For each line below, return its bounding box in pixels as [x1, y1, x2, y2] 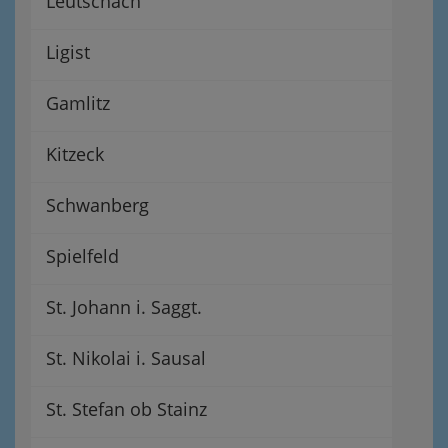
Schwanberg [46, 193, 149, 217]
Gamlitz [46, 91, 110, 115]
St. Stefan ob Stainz [46, 397, 207, 421]
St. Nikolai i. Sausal [46, 346, 206, 370]
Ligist [46, 40, 90, 64]
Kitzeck [46, 142, 104, 166]
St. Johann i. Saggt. [46, 295, 202, 319]
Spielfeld [46, 244, 119, 268]
